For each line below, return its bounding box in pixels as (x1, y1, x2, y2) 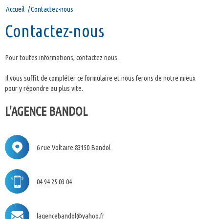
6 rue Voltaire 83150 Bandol (37, 143, 110, 152)
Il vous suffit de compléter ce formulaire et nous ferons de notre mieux (5, 74, 196, 82)
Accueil (6, 5, 24, 13)
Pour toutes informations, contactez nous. (5, 53, 119, 62)
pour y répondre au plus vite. (5, 84, 83, 92)
